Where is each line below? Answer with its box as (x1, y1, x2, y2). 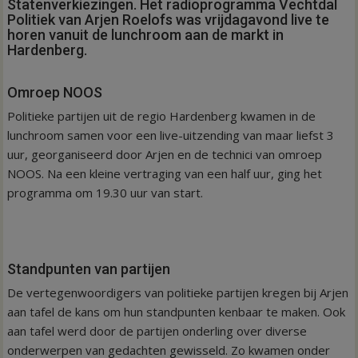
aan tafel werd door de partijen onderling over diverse (7, 322, 308, 339)
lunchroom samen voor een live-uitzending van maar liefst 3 (7, 126, 335, 143)
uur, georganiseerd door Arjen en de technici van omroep (7, 145, 323, 162)
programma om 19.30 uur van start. (7, 184, 204, 201)
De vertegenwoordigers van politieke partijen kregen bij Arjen (7, 284, 349, 300)
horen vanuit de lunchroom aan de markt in (7, 26, 284, 43)
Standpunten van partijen (7, 260, 171, 277)
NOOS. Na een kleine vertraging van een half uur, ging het (7, 165, 323, 181)
